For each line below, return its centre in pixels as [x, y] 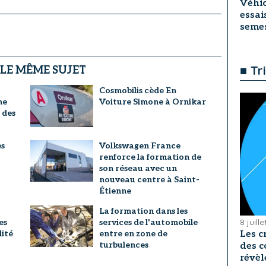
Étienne [115, 191]
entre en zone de [133, 233]
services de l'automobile [148, 222]
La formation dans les [143, 211]
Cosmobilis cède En [137, 91]
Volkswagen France [140, 145]
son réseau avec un [138, 168]
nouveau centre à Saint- [149, 179]
